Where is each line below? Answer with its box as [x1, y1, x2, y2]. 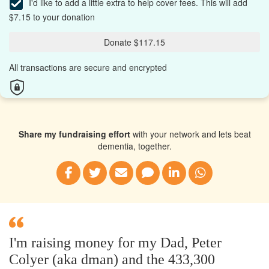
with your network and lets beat [130, 127, 251, 140]
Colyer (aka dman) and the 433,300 [9, 251, 215, 267]
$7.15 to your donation [9, 10, 95, 23]
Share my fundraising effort [18, 127, 130, 140]
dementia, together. [97, 139, 172, 152]
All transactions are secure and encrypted [9, 61, 167, 73]
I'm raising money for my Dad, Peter [9, 234, 222, 250]
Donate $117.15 [104, 35, 165, 48]
